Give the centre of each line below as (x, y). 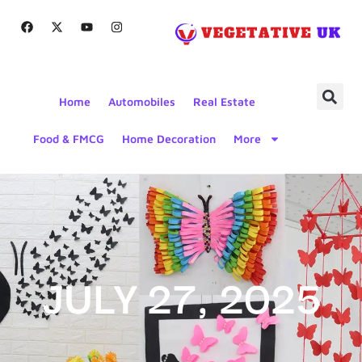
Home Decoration (169, 139)
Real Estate (224, 102)
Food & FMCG (69, 139)
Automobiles (141, 102)
